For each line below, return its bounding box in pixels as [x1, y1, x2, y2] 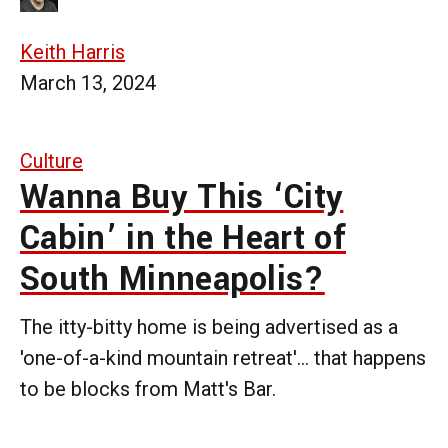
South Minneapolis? [20, 255, 325, 303]
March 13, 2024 [20, 70, 156, 95]
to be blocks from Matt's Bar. [20, 376, 276, 401]
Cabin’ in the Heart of [20, 214, 347, 262]
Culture [20, 148, 83, 173]
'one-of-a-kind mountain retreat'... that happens [20, 345, 426, 370]
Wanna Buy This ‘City [20, 173, 344, 221]
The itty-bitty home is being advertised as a [20, 314, 398, 339]
